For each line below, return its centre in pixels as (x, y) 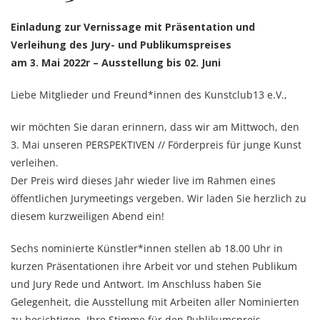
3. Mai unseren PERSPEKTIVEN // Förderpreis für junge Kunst (156, 144)
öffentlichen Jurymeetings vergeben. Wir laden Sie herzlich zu (159, 198)
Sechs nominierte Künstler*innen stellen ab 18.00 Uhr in (147, 248)
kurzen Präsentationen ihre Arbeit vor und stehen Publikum (154, 266)
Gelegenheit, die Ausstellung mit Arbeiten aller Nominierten (155, 301)
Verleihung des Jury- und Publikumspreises (121, 44)
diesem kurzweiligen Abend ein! (87, 216)
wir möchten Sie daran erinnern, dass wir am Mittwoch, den (155, 126)
